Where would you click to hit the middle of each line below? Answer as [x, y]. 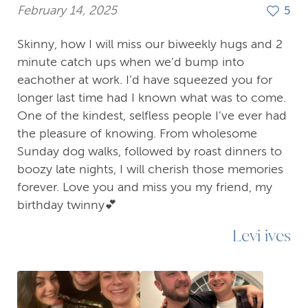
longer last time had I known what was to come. [152, 97]
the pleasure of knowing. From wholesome [137, 133]
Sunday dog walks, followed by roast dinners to [150, 151]
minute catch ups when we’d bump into [131, 62]
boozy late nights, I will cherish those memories [150, 169]
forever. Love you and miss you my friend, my [145, 187]
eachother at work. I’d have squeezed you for [145, 79]
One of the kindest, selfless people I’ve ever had [152, 115]
